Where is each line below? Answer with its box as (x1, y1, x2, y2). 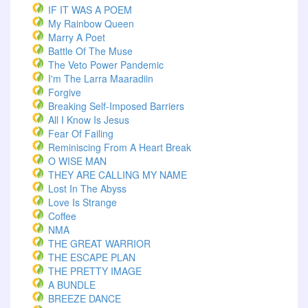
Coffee (48, 209, 76, 223)
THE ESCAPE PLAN (48, 250, 135, 264)
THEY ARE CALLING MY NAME (48, 168, 187, 181)
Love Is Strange (48, 195, 117, 209)
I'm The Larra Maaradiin (48, 71, 153, 85)
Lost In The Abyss (48, 181, 126, 195)
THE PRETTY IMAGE (48, 264, 142, 278)
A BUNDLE (48, 278, 96, 291)
